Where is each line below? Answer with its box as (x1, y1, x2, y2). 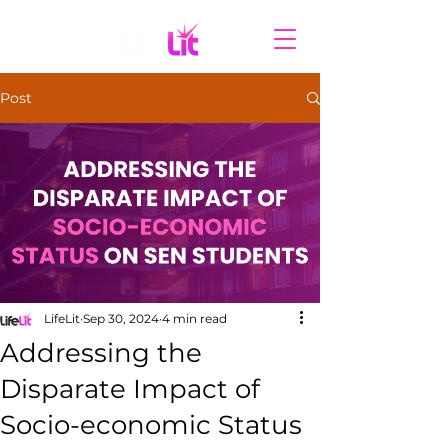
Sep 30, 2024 (83, 311, 159, 326)
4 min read (162, 311, 227, 326)
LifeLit (44, 311, 80, 326)
